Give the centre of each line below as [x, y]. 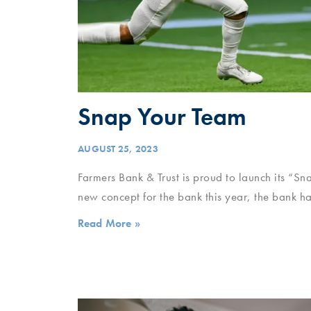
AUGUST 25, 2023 [118, 148]
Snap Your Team [162, 117]
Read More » [109, 223]
